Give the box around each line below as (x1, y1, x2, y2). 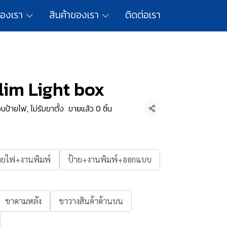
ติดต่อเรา (125, 8, 161, 22)
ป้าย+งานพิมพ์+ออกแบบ (68, 154, 152, 165)
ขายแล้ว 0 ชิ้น (68, 102, 112, 115)
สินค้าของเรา (49, 8, 99, 22)
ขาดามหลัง (5, 196, 42, 206)
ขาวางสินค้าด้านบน (59, 196, 123, 206)
